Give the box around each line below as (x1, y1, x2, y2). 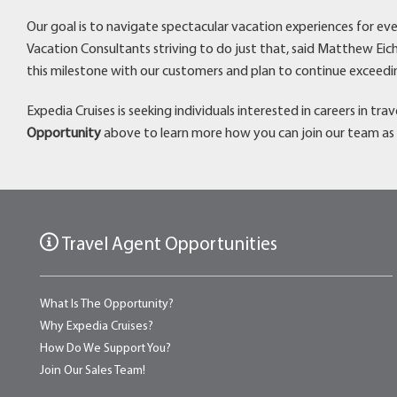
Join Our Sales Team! (40, 363, 145, 378)
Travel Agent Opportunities (58, 235, 277, 254)
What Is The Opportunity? (40, 297, 174, 311)
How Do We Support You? (40, 341, 171, 355)
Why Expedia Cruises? (40, 319, 153, 333)
